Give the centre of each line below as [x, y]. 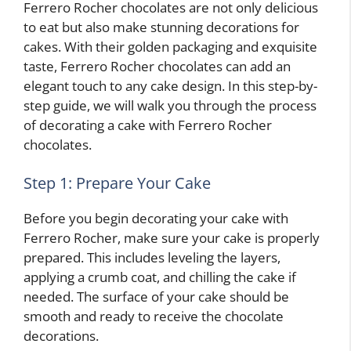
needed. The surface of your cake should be [156, 297]
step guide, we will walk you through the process [170, 105]
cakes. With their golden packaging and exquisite [170, 46]
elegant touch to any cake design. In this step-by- [170, 85]
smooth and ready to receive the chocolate [154, 317]
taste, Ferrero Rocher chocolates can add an [157, 66]
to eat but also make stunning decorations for [161, 27]
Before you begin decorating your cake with [156, 219]
